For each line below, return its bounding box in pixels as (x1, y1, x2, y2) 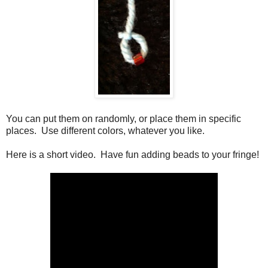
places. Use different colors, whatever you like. (6, 126, 205, 136)
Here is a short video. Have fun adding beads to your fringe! (6, 150, 259, 160)
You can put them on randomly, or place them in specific (6, 114, 241, 124)
